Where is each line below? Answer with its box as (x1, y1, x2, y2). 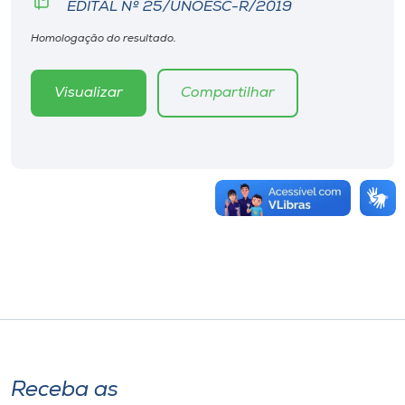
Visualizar (54, 86, 123, 101)
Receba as (11, 380, 118, 402)
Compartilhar (181, 86, 275, 101)
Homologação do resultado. (31, 33, 176, 45)
